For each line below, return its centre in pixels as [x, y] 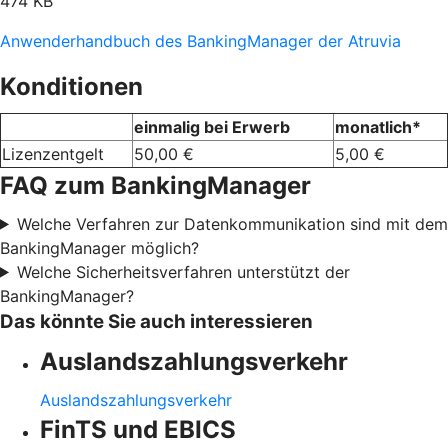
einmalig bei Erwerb [212, 126]
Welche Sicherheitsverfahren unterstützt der [183, 271]
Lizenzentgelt [53, 153]
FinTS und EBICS [138, 429]
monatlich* [378, 126]
